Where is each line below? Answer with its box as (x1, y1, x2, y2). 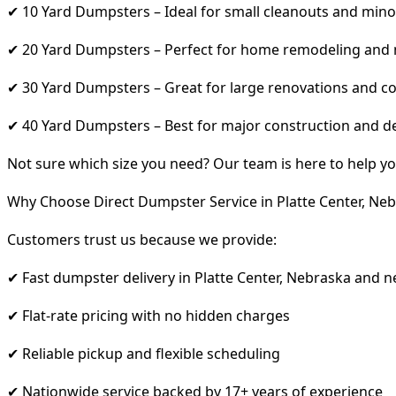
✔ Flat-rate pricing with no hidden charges (7, 305, 290, 325)
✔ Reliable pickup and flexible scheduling (7, 343, 280, 363)
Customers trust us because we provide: (7, 229, 277, 249)
